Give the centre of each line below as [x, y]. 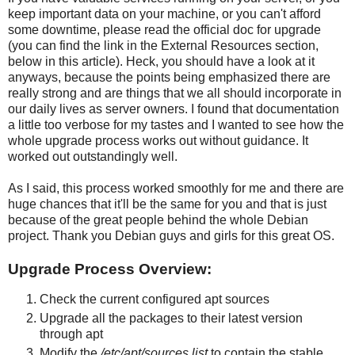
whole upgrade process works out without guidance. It [158, 141]
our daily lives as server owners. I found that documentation [174, 109]
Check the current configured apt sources [155, 300]
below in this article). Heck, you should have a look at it [161, 62]
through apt [71, 334]
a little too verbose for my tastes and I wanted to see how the [176, 125]
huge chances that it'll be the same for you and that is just [167, 204]
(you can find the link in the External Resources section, [163, 46]
